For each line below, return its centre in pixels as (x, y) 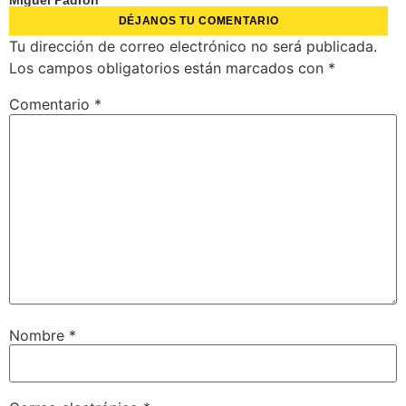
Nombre (39, 335)
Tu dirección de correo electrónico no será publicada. (193, 47)
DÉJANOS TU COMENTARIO (198, 21)
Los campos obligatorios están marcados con (169, 68)
